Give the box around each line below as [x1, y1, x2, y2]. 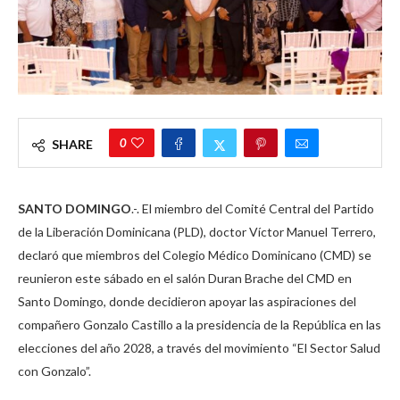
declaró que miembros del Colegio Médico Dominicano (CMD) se [18, 246, 371, 262]
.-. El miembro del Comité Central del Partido [131, 200, 374, 216]
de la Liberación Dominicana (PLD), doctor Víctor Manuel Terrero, [18, 223, 376, 239]
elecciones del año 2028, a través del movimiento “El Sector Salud [18, 339, 380, 355]
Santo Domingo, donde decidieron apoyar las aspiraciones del [18, 293, 356, 309]
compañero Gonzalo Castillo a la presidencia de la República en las [18, 316, 381, 332]
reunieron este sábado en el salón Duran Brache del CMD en [18, 270, 352, 286]
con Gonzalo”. [18, 362, 94, 379]
